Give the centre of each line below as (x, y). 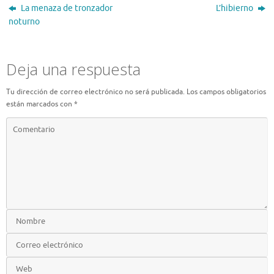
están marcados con (40, 104)
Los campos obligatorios (226, 91)
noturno (24, 21)
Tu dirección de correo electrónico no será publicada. (95, 91)
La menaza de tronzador (66, 8)
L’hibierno (235, 8)
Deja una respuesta (73, 69)
